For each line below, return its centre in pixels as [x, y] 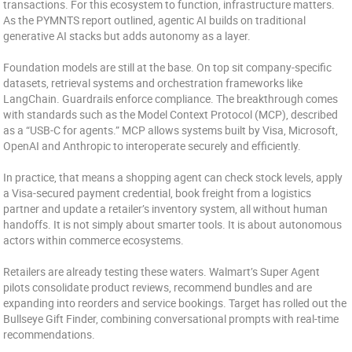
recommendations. [49, 334]
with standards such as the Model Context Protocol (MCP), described [171, 114]
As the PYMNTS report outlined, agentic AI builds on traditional [155, 20]
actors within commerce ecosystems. [94, 240]
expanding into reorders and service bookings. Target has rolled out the [175, 303]
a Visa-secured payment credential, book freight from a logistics [158, 193]
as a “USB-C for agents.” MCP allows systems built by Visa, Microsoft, [171, 130]
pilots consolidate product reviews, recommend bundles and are [158, 287]
